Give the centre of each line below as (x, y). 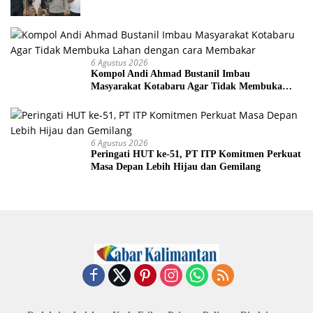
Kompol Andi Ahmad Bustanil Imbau (170, 74)
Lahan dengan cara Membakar (156, 99)
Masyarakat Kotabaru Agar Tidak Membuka (187, 87)
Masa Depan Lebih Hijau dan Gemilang (176, 167)
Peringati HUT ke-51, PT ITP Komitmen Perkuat (196, 154)
